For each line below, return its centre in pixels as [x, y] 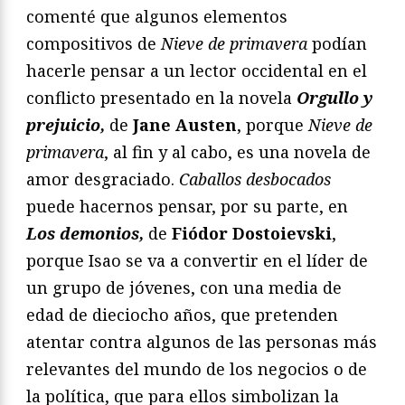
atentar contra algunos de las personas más [202, 341]
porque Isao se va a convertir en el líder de [197, 260]
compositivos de [94, 43]
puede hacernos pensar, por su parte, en [187, 206]
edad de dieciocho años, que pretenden [182, 314]
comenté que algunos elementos [157, 16]
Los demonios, [85, 233]
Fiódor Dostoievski [252, 233]
